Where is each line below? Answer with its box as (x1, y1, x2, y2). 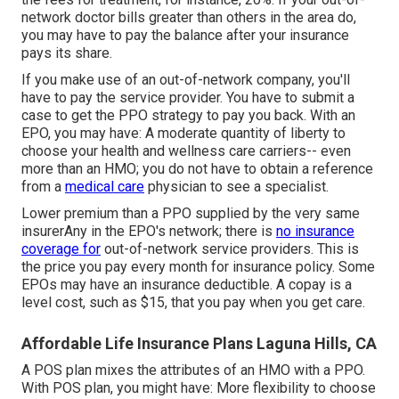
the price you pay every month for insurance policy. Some (21, 257, 375, 275)
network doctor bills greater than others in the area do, (21, 8, 356, 26)
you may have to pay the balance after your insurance (21, 26, 349, 44)
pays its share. (21, 44, 112, 61)
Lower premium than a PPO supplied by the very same (21, 204, 360, 222)
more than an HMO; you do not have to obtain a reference (21, 159, 373, 177)
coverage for (21, 240, 101, 257)
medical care (65, 177, 144, 195)
